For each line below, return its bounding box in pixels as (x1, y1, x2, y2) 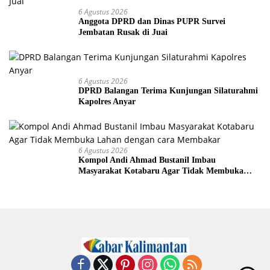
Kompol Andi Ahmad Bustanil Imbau (78, 155, 216, 165)
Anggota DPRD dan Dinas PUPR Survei (78, 17, 225, 26)
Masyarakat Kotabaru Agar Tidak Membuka (78, 166, 243, 175)
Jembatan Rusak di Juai (78, 28, 168, 37)
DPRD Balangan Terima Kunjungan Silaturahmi (78, 86, 258, 95)
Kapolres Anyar (78, 97, 136, 106)
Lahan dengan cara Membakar (78, 177, 192, 186)
